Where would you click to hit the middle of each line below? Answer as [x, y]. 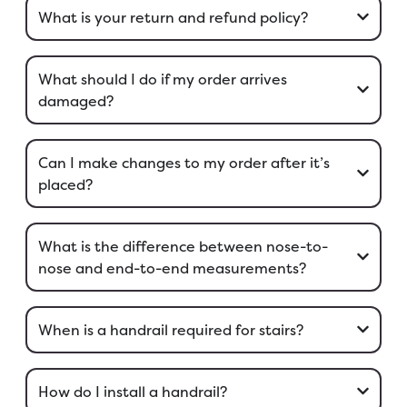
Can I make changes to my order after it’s [184, 162]
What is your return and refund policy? [173, 17]
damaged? [75, 100]
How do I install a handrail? [132, 391]
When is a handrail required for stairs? [170, 329]
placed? [65, 184]
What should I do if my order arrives [162, 79]
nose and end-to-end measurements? [172, 268]
